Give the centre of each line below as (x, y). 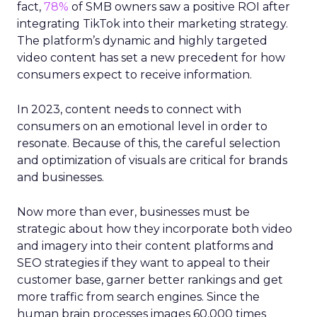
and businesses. (60, 177)
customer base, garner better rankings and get (150, 279)
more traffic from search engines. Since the (138, 296)
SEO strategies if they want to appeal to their (144, 263)
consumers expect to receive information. (134, 74)
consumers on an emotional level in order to (142, 126)
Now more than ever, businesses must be (133, 212)
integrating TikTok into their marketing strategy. (152, 23)
